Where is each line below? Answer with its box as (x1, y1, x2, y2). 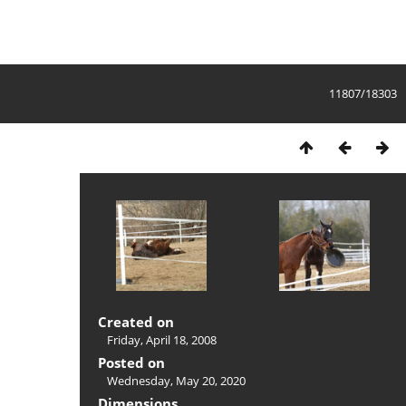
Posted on (98, 353, 165, 372)
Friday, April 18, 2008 (107, 331, 217, 348)
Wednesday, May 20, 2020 (107, 372, 246, 389)
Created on (98, 312, 174, 331)
